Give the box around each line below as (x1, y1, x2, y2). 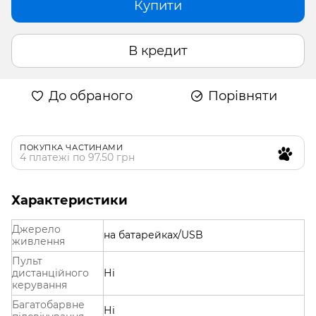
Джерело (12, 223, 61, 236)
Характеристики (11, 193, 128, 209)
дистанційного (12, 267, 89, 280)
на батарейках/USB (104, 229, 203, 242)
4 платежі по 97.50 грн (20, 151, 135, 164)
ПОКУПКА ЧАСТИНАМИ (20, 142, 123, 153)
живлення (12, 235, 65, 248)
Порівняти (208, 88, 277, 104)
